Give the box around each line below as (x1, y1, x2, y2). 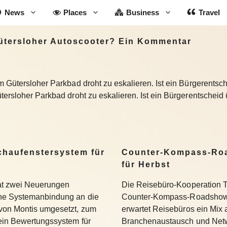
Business (126, 8, 160, 17)
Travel (198, 8, 220, 17)
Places (63, 8, 87, 17)
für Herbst (122, 160, 170, 169)
